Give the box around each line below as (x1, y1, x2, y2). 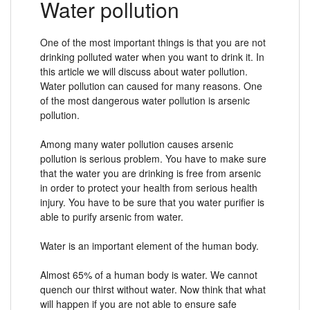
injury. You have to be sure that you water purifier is (40, 194, 264, 209)
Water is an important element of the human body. (40, 238, 259, 253)
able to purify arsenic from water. (40, 209, 183, 224)
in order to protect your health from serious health (40, 180, 257, 194)
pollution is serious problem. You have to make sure (40, 151, 266, 165)
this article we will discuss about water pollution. (40, 64, 248, 78)
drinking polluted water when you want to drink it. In (40, 49, 264, 64)
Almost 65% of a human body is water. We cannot (40, 267, 257, 282)
